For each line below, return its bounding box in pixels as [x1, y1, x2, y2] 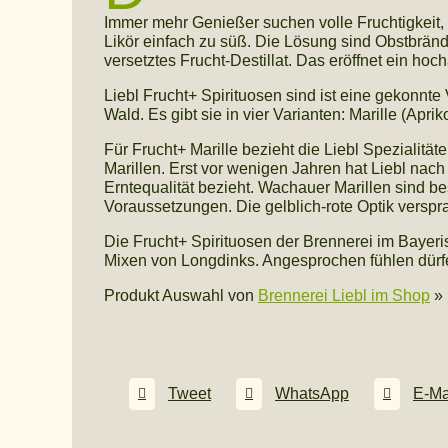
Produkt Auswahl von [104, 286, 258, 304]
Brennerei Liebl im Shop [258, 286, 430, 304]
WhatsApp [275, 385, 349, 403]
